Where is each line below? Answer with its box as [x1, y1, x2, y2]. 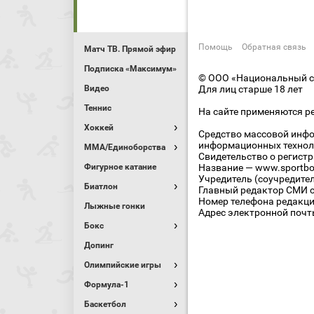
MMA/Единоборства [84, 142, 165, 152]
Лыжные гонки [84, 201, 145, 211]
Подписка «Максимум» [84, 64, 177, 74]
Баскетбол [84, 299, 126, 309]
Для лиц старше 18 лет [198, 83, 303, 95]
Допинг [84, 240, 114, 250]
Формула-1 [84, 280, 129, 289]
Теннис [84, 103, 111, 113]
